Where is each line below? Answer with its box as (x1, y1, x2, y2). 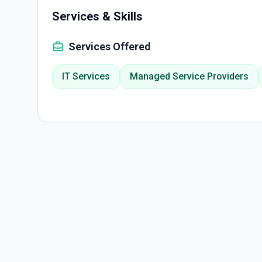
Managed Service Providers (130, 71, 249, 82)
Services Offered (68, 40, 151, 53)
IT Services (62, 71, 110, 82)
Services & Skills (52, 9, 143, 23)
